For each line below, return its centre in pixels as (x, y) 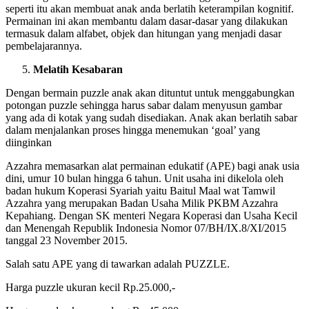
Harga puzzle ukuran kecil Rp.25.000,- (90, 287)
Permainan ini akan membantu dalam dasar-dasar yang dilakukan (147, 21)
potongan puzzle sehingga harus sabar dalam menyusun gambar (144, 105)
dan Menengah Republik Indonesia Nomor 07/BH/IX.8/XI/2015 (146, 228)
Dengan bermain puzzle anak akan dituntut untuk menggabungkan (150, 92)
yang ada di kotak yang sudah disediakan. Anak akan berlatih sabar (151, 117)
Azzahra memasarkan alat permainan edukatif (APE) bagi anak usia (152, 166)
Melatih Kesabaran (78, 69)
